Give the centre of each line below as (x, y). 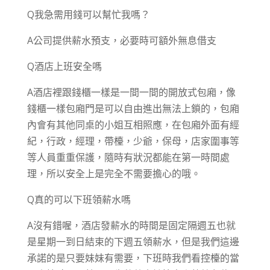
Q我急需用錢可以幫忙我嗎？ (88, 14)
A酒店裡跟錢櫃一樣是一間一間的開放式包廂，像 (131, 92)
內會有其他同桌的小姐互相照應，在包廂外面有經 (133, 125)
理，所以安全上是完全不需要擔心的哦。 (114, 174)
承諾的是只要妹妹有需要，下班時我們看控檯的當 (133, 258)
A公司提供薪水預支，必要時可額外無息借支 (121, 40)
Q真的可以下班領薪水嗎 (79, 199)
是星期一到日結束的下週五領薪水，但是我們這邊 (133, 242)
